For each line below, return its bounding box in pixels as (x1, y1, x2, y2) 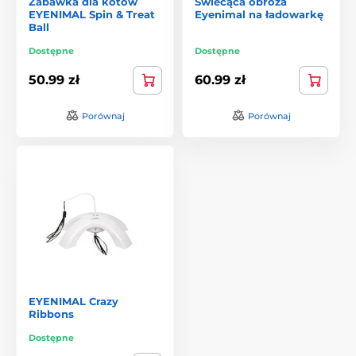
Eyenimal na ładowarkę (195, 7, 323, 21)
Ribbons (29, 307, 74, 320)
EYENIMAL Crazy (29, 294, 118, 308)
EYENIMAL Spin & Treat (29, 7, 155, 21)
